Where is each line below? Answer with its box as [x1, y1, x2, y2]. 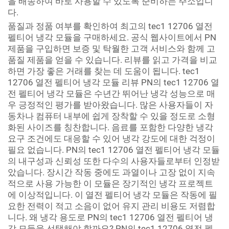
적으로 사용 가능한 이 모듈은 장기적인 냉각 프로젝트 [8, 178, 213, 189]
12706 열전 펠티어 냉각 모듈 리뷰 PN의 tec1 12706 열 [8, 77, 219, 87]
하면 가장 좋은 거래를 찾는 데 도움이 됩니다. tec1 [8, 66, 200, 76]
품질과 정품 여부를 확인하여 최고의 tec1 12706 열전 [8, 21, 213, 31]
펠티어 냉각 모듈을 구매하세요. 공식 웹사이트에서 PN [8, 32, 216, 42]
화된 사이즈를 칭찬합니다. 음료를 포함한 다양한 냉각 [8, 122, 213, 132]
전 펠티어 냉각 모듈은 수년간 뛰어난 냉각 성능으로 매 [8, 88, 215, 99]
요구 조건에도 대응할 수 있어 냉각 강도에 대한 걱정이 [8, 133, 215, 144]
